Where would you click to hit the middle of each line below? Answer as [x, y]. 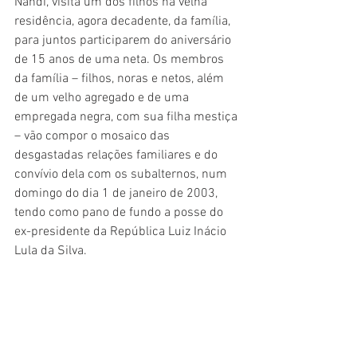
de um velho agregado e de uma [103, 98]
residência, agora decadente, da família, [124, 21]
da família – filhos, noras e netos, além [121, 78]
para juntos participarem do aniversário [124, 40]
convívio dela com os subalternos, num [122, 174]
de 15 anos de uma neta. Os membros [121, 59]
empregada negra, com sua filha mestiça [127, 117]
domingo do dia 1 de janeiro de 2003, [118, 193]
